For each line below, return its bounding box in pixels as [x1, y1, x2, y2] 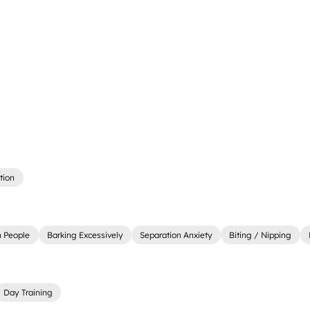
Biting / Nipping [229, 230, 292, 241]
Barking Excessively [46, 230, 123, 241]
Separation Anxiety [140, 230, 213, 241]
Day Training [3, 287, 53, 298]
